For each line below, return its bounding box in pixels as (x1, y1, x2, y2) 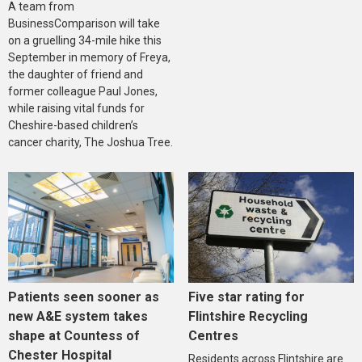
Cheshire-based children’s (8, 118, 138, 132)
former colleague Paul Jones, (8, 84, 158, 98)
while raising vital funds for (8, 101, 145, 115)
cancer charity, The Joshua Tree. (8, 135, 173, 149)
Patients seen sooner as (8, 288, 159, 305)
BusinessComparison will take (8, 16, 160, 30)
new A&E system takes (8, 308, 148, 324)
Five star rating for (187, 288, 305, 305)
